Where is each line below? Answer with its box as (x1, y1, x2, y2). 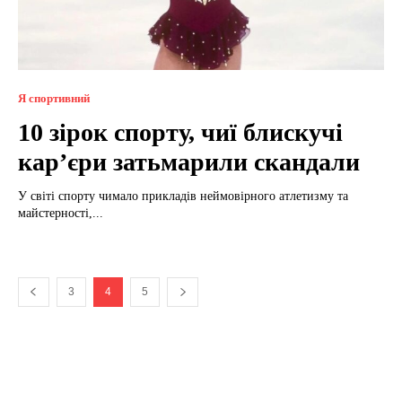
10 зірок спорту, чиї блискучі (18, 118, 343, 146)
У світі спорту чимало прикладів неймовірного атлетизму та (18, 188, 348, 203)
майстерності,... (18, 205, 103, 220)
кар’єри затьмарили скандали (18, 147, 360, 176)
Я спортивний (18, 91, 90, 105)
